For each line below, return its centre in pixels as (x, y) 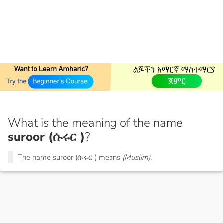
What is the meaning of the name (95, 123)
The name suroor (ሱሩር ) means (70, 158)
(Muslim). (137, 158)
